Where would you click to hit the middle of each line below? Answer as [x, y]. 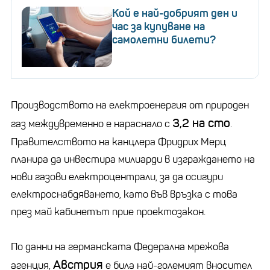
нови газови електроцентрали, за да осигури [117, 177]
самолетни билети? [164, 39]
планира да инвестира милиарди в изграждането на [133, 159]
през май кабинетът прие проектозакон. [108, 212]
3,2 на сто [201, 123]
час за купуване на [159, 26]
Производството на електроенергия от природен [130, 105]
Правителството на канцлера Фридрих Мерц [118, 142]
